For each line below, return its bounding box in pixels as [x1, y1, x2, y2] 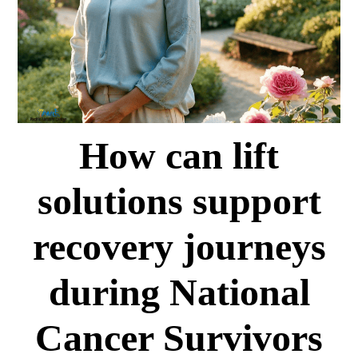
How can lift [79, 134, 279, 177]
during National [48, 271, 310, 314]
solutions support [37, 180, 321, 223]
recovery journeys [32, 225, 326, 268]
